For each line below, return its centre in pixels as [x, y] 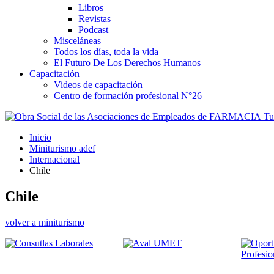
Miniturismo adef [62, 148]
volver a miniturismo [45, 222]
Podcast [93, 29]
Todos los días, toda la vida [106, 51]
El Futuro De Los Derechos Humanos [127, 62]
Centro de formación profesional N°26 [128, 95]
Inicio [40, 137]
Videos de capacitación [98, 84]
